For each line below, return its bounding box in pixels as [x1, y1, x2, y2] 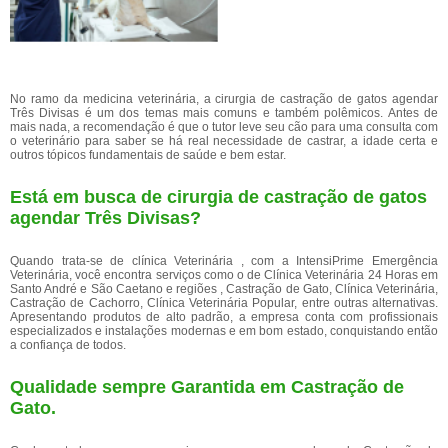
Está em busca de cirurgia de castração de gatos [10, 187, 427, 207]
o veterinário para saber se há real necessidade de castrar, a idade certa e [10, 134, 438, 148]
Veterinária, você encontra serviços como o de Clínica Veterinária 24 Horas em [10, 268, 438, 282]
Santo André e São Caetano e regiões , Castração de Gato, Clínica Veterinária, [10, 282, 438, 296]
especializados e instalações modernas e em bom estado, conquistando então [10, 324, 438, 338]
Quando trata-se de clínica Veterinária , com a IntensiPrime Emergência [10, 254, 438, 268]
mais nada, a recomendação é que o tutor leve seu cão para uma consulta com [10, 120, 438, 134]
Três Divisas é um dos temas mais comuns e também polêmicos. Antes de [10, 106, 438, 120]
